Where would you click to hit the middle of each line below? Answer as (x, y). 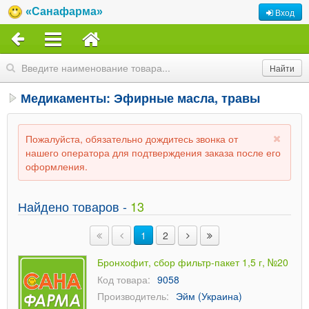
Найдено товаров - (74, 206)
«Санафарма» (64, 12)
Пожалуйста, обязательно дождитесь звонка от (132, 139)
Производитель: (133, 296)
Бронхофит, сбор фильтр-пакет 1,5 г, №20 (193, 262)
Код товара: (124, 279)
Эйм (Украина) (209, 296)
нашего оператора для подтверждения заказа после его (153, 152)
